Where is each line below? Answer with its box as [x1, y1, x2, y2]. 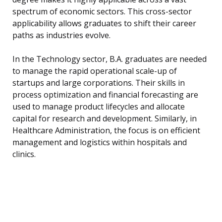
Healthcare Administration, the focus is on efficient [12, 125, 200, 136]
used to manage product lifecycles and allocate [12, 101, 185, 112]
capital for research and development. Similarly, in [12, 113, 197, 124]
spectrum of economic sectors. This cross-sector [12, 6, 192, 17]
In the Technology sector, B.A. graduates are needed [12, 54, 207, 65]
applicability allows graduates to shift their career [12, 18, 196, 29]
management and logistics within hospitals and [12, 137, 187, 148]
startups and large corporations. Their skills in [12, 77, 185, 89]
